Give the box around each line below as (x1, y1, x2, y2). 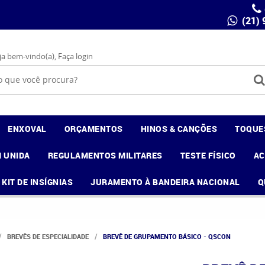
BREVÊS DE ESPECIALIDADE (7, 232, 89, 241)
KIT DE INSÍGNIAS (2, 176, 73, 188)
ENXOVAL (8, 123, 47, 134)
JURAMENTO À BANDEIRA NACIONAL (91, 176, 240, 188)
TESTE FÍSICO (180, 150, 236, 161)
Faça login (58, 51, 93, 62)
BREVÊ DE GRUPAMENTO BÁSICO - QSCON (103, 232, 231, 241)
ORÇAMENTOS (64, 123, 123, 134)
